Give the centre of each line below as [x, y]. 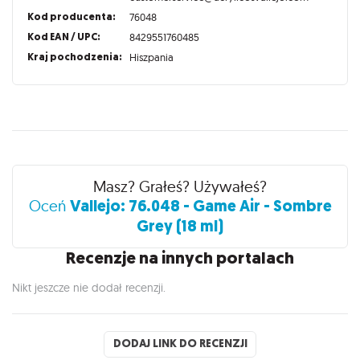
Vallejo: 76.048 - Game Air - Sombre [200, 206]
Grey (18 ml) [180, 226]
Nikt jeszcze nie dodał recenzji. [89, 287]
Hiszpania [151, 57]
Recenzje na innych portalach [180, 258]
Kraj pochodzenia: [74, 57]
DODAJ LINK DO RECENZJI [180, 344]
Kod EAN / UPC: [63, 37]
